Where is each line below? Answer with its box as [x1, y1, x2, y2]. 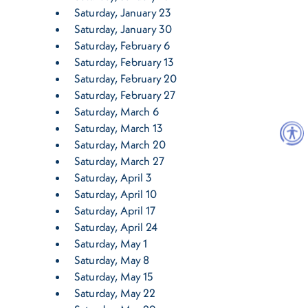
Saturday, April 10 [74, 187, 157, 201]
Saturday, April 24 [74, 220, 157, 234]
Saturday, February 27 [74, 88, 176, 102]
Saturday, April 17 [74, 203, 155, 218]
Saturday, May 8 [74, 253, 150, 267]
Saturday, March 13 [74, 121, 163, 135]
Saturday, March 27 [74, 154, 164, 168]
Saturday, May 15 [74, 269, 154, 284]
